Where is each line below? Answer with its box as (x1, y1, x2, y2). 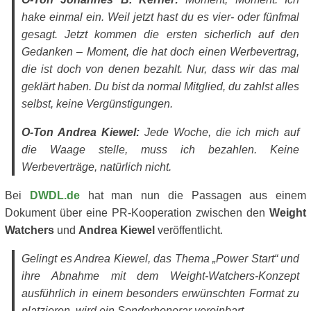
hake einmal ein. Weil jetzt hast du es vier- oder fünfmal (22, 11, 299, 23)
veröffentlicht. (155, 224, 223, 236)
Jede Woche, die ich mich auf (140, 126, 299, 138)
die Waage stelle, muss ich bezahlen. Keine (22, 144, 299, 155)
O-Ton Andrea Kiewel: (22, 126, 140, 138)
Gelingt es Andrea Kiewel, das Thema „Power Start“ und (22, 253, 299, 264)
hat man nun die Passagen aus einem (79, 190, 306, 201)
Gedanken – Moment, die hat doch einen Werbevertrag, (22, 46, 299, 58)
